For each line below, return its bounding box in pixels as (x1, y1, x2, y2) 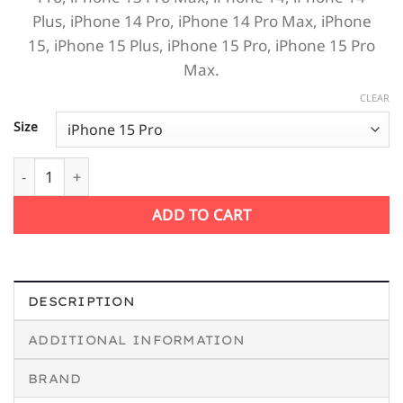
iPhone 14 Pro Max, (177, 10, 321, 31)
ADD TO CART (151, 204, 252, 226)
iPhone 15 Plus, (54, 34, 167, 56)
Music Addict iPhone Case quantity (13, 157, 238, 177)
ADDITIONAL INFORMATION (28, 331, 246, 347)
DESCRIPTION (28, 292, 136, 309)
